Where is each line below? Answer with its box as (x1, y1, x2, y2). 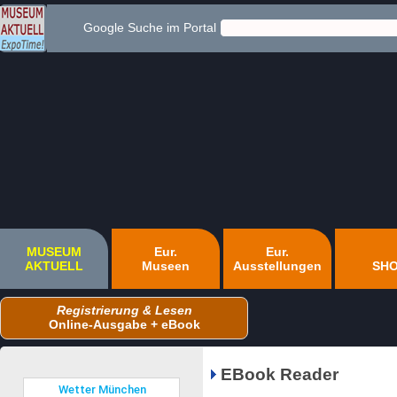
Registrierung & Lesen (56, 303, 192, 317)
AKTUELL (25, 259, 83, 273)
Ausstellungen (233, 259, 322, 273)
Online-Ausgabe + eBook (48, 317, 200, 331)
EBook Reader (221, 365, 339, 385)
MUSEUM (27, 245, 82, 259)
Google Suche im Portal (76, 20, 216, 35)
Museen (142, 259, 190, 273)
